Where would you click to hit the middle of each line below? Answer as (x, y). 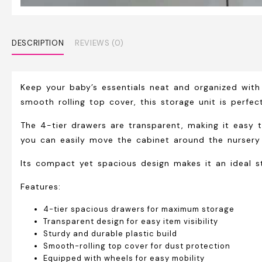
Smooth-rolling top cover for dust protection (137, 246)
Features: (41, 187)
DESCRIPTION (38, 43)
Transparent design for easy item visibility (131, 222)
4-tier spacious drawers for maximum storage (139, 209)
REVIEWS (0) (99, 43)
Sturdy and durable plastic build (110, 234)
